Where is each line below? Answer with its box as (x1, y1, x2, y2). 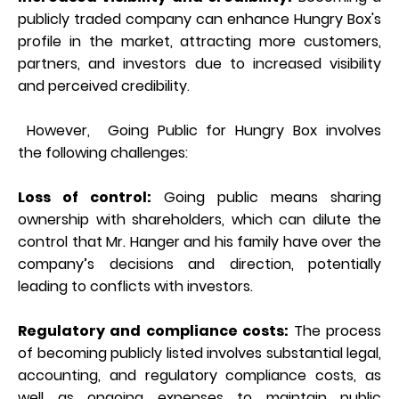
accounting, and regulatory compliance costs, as (18, 364, 381, 386)
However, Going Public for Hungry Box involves (26, 119, 381, 141)
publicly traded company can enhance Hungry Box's (18, 8, 381, 29)
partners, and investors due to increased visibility (18, 53, 381, 74)
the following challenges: (18, 142, 188, 163)
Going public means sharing (151, 186, 381, 208)
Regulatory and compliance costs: (18, 320, 294, 341)
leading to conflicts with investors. (18, 275, 253, 297)
